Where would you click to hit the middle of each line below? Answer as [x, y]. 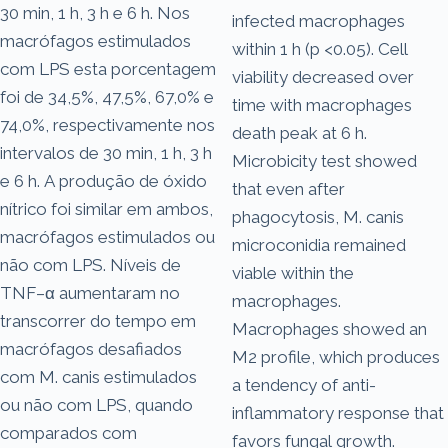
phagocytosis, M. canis [318, 216]
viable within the [293, 272]
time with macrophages [322, 104]
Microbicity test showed [324, 160]
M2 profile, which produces [336, 356]
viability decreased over [323, 76]
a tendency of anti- [304, 384]
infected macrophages [318, 20]
